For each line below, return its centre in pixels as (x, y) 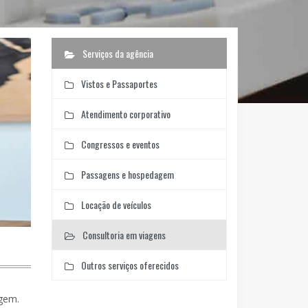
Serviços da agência (117, 53)
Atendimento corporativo (124, 113)
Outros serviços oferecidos (129, 265)
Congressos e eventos (119, 144)
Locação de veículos (115, 204)
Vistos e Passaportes (118, 83)
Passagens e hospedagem (126, 174)
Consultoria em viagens (123, 234)
